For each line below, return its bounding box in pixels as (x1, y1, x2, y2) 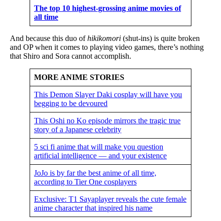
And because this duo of (10, 34, 87, 42)
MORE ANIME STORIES (34, 73, 124, 81)
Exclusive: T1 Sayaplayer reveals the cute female (34, 194, 186, 203)
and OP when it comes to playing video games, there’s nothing (10, 42, 204, 51)
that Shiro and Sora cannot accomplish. (10, 51, 131, 60)
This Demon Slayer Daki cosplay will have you (34, 90, 182, 99)
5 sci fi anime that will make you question (34, 142, 163, 151)
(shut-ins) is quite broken (121, 34, 200, 42)
